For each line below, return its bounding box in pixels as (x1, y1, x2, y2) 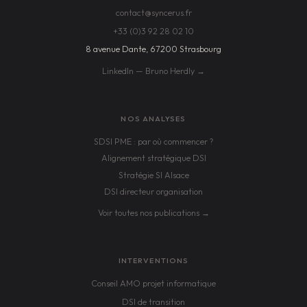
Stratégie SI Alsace (118, 169, 189, 180)
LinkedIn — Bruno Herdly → (102, 65, 205, 76)
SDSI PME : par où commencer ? (94, 136, 213, 147)
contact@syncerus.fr (115, 8, 192, 19)
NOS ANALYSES (121, 113, 186, 123)
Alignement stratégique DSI (101, 153, 206, 164)
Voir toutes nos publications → (97, 208, 210, 219)
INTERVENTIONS (118, 256, 189, 266)
